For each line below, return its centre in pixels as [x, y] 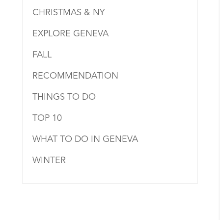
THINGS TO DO [64, 97]
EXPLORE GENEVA [70, 34]
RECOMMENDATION [75, 76]
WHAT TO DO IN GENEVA [85, 140]
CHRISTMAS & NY [68, 13]
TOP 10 [47, 119]
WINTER [49, 161]
